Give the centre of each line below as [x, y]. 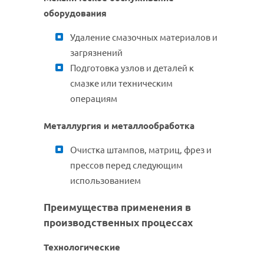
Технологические [82, 247]
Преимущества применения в [117, 207]
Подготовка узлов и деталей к [132, 68]
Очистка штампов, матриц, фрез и [141, 150]
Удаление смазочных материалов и [144, 38]
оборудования [75, 14]
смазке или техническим [121, 84]
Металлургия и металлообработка [119, 126]
